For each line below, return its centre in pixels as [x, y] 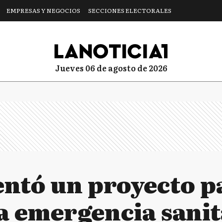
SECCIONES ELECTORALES [130, 10]
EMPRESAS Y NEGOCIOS [43, 10]
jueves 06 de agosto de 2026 [113, 68]
